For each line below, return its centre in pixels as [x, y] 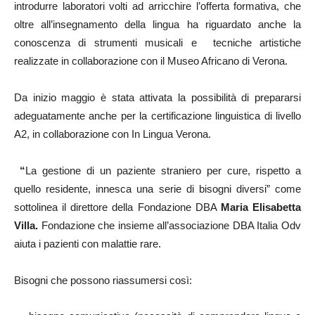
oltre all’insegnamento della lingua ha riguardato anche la [157, 24]
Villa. [28, 225]
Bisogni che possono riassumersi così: [103, 280]
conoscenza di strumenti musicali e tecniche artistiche [157, 43]
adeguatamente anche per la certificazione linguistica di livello [157, 116]
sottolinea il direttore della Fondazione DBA [117, 207]
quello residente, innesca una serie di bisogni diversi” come [157, 189]
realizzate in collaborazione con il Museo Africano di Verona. [151, 61]
